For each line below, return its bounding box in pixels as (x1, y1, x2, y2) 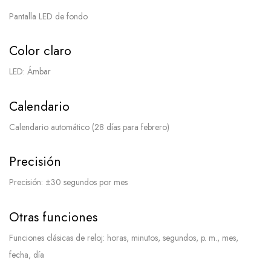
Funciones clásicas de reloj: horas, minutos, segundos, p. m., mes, (9, 231, 238, 244)
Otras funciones (9, 207, 97, 226)
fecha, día (9, 248, 44, 261)
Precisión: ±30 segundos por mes (9, 176, 128, 189)
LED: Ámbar (9, 65, 51, 78)
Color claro (9, 42, 71, 60)
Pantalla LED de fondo (9, 10, 88, 22)
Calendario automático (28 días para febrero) (9, 120, 169, 133)
